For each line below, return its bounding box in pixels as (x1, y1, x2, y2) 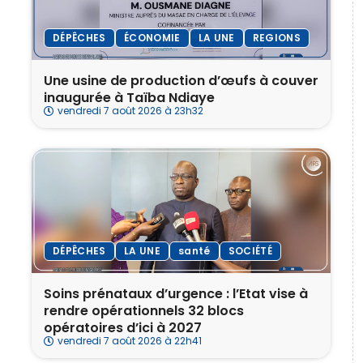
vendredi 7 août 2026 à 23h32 (58, 104, 203, 117)
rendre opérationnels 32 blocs (44, 301, 244, 320)
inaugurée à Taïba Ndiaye (44, 88, 215, 107)
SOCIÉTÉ (228, 243, 273, 258)
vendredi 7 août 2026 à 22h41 (58, 333, 202, 348)
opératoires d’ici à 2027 (44, 318, 202, 337)
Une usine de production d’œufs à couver (44, 71, 318, 90)
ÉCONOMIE (123, 31, 181, 45)
